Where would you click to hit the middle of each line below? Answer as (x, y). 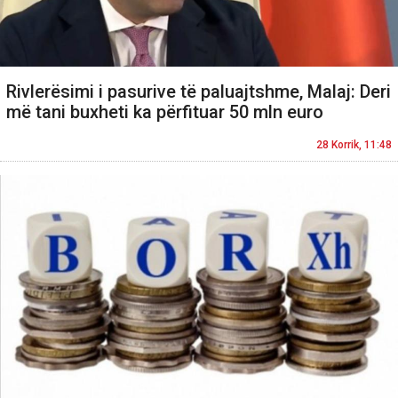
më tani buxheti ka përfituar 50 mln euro (165, 112)
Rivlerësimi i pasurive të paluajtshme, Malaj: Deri (199, 92)
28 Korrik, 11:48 (354, 145)
